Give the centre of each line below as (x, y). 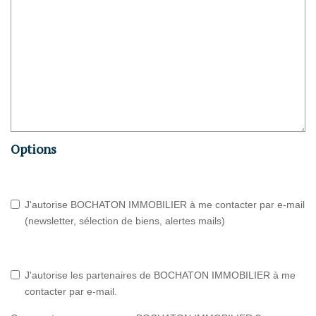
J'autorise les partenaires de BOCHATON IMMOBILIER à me (160, 275)
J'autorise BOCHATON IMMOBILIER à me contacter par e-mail (165, 204)
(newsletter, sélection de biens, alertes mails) (125, 220)
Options (34, 149)
